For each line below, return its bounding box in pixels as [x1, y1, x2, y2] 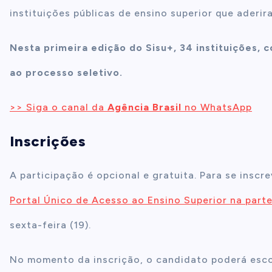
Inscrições [10, 132, 86, 150]
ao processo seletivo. [10, 67, 123, 78]
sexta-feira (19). [10, 219, 91, 231]
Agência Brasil [104, 101, 185, 113]
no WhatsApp [185, 101, 252, 113]
